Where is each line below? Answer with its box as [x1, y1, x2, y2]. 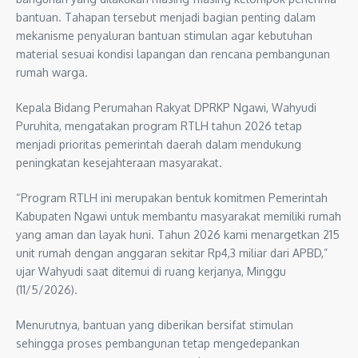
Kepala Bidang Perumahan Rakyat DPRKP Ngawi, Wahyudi [16, 100, 316, 114]
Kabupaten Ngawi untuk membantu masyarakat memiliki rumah [16, 209, 341, 223]
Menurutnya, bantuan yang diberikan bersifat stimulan [16, 317, 293, 332]
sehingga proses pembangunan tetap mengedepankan [16, 336, 300, 350]
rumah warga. [16, 65, 88, 79]
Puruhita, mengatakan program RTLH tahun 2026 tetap [16, 118, 302, 133]
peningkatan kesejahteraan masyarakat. [16, 155, 222, 169]
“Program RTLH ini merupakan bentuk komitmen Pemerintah [16, 190, 328, 205]
